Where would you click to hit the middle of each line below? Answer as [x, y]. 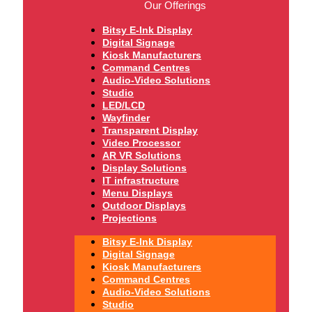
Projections [130, 218]
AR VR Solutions [142, 155]
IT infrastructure [141, 180]
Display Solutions [145, 167]
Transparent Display [150, 130]
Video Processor [142, 142]
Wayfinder [126, 117]
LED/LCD [124, 105]
